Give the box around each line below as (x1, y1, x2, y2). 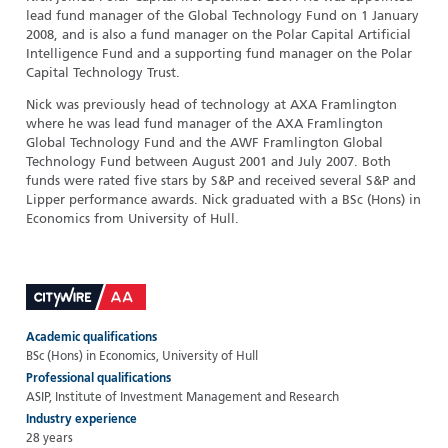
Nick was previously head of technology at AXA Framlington (26, 98, 397, 112)
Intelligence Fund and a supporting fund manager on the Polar (26, 47, 412, 61)
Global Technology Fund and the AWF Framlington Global (26, 136, 383, 150)
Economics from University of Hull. (26, 212, 239, 226)
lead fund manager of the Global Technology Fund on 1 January (26, 9, 419, 23)
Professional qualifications (26, 372, 171, 385)
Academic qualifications (26, 331, 157, 344)
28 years (26, 432, 73, 445)
